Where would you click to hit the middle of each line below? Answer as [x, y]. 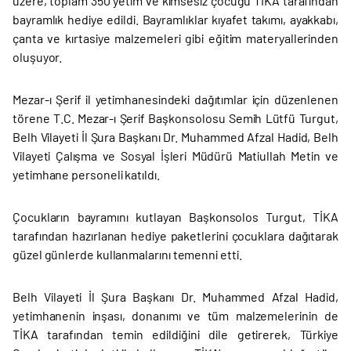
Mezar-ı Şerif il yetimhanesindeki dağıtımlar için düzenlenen [175, 99]
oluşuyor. [38, 57]
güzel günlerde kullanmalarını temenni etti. [127, 254]
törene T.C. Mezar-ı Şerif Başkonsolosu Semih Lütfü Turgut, [175, 118]
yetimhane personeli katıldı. [86, 174]
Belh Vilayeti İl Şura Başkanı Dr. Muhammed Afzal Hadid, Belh [175, 137]
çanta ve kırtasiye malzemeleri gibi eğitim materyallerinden [175, 38]
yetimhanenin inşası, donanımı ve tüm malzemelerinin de [175, 315]
